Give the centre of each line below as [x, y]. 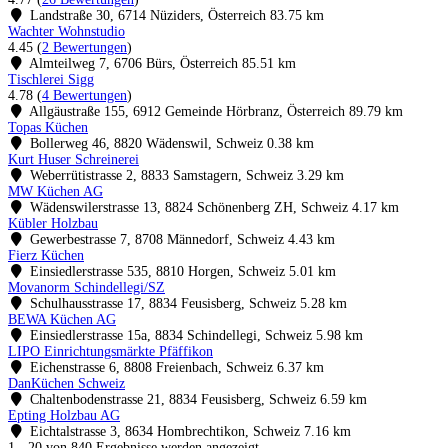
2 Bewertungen [84, 47]
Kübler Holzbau [53, 223]
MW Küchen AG [55, 191]
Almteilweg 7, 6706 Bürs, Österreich [131, 63]
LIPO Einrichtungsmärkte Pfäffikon [110, 351]
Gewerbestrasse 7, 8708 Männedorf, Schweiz [154, 239]
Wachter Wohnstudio [66, 31]
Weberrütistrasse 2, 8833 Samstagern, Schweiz [159, 175]
